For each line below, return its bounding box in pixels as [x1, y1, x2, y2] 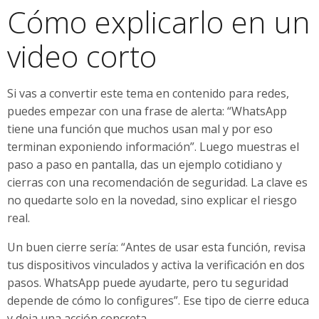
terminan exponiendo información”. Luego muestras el [7, 138, 299, 155]
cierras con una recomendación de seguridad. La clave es [7, 174, 308, 190]
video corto [7, 35, 157, 76]
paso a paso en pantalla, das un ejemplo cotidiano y [7, 156, 282, 172]
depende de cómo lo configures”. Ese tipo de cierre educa [7, 292, 309, 308]
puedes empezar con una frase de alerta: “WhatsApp [7, 103, 287, 119]
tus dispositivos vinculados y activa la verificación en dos [7, 256, 305, 273]
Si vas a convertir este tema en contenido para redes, [7, 85, 289, 101]
